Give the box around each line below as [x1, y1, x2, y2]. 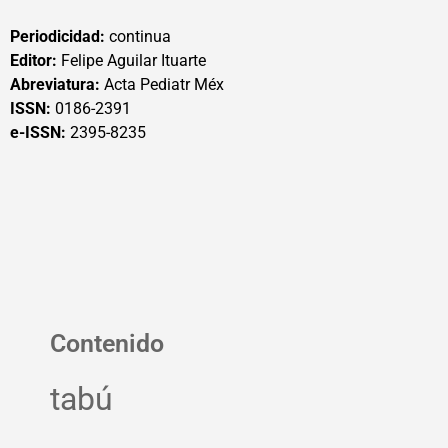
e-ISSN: [10, 123, 70, 142]
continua [105, 27, 171, 46]
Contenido [50, 329, 164, 359]
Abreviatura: [10, 75, 100, 94]
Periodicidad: [10, 27, 105, 46]
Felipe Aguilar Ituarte [57, 51, 206, 70]
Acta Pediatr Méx [100, 75, 224, 94]
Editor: [10, 51, 57, 70]
